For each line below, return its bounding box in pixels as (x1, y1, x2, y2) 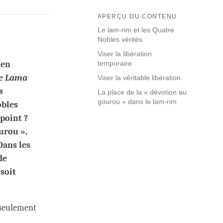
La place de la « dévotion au (98, 88, 187, 97)
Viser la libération (98, 50, 152, 58)
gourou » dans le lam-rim (98, 98, 177, 106)
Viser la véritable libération (98, 74, 181, 82)
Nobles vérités (98, 35, 142, 44)
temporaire (98, 59, 132, 68)
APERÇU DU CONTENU (98, 13, 177, 20)
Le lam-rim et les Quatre (98, 26, 174, 34)
